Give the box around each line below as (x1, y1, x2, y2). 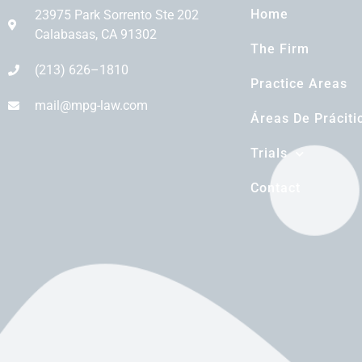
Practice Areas (250, 76, 347, 92)
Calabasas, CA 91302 (34, 27, 157, 43)
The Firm (250, 41, 309, 57)
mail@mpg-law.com (34, 98, 148, 114)
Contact (250, 180, 301, 196)
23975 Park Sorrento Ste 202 (34, 7, 199, 23)
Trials (250, 145, 288, 162)
